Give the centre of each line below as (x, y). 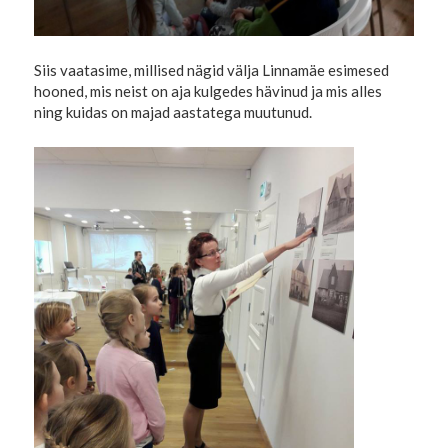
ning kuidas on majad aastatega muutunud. (173, 111)
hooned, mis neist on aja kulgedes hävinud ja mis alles (208, 90)
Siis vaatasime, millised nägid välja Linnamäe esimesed (212, 69)
